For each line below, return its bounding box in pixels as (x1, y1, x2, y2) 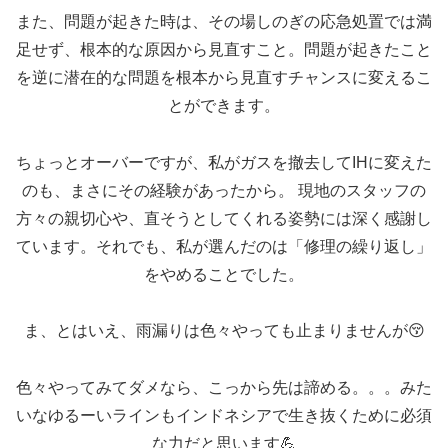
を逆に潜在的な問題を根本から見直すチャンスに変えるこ (16, 68, 432, 86)
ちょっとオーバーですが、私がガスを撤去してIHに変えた (16, 153, 432, 171)
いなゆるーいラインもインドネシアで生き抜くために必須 (16, 407, 432, 425)
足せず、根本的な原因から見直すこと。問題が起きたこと (16, 40, 432, 58)
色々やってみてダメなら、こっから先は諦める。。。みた (16, 379, 432, 397)
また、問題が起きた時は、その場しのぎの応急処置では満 (16, 12, 432, 30)
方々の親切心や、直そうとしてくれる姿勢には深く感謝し (16, 209, 432, 227)
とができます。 (168, 96, 280, 114)
